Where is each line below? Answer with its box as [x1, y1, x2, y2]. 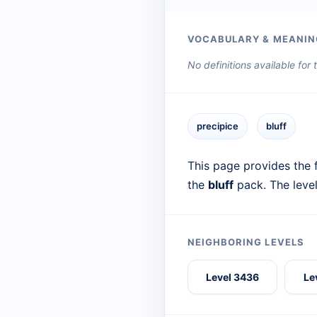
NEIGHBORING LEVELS [188, 236, 304, 248]
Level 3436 [206, 271, 260, 284]
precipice [197, 120, 238, 132]
